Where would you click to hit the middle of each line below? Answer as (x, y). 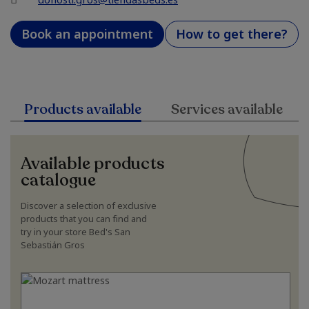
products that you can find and (84, 219)
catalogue (58, 180)
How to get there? (232, 34)
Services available (227, 109)
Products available (82, 109)
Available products (92, 164)
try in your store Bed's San (76, 232)
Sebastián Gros (53, 245)
